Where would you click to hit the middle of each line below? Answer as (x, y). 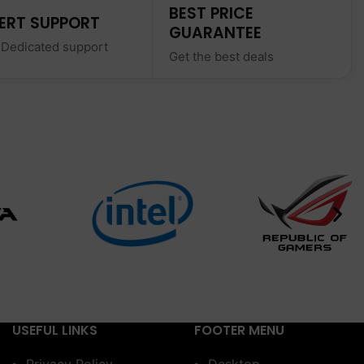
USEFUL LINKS (55, 330)
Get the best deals (221, 56)
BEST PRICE (211, 13)
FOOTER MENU (239, 330)
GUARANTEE (215, 33)
